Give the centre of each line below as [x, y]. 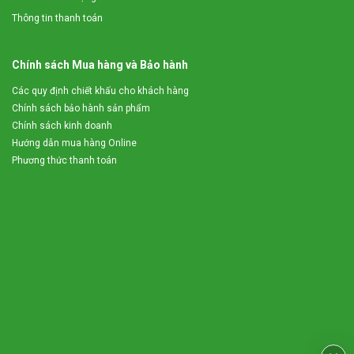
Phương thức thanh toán [64, 161]
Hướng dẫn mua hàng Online [74, 143]
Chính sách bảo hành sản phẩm [81, 109]
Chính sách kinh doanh [62, 126]
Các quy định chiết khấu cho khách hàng [100, 91]
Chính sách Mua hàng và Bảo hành [100, 65]
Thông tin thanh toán [57, 19]
